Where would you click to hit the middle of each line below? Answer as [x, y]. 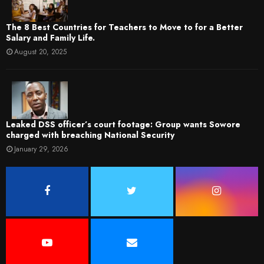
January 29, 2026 [41, 149]
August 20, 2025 [40, 52]
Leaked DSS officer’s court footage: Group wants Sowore [123, 124]
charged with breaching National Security [90, 135]
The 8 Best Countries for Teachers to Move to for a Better [124, 27]
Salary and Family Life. [50, 38]
